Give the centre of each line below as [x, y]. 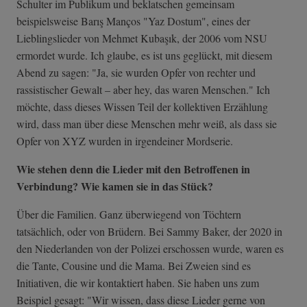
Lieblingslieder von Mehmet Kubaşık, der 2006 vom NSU [142, 38]
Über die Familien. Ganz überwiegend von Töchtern [129, 214]
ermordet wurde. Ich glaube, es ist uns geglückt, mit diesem [144, 56]
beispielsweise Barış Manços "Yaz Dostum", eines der [133, 21]
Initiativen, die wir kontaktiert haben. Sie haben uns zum [138, 283]
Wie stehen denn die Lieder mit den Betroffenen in [133, 169]
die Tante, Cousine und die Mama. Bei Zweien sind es [134, 266]
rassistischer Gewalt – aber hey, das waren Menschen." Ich [143, 90]
